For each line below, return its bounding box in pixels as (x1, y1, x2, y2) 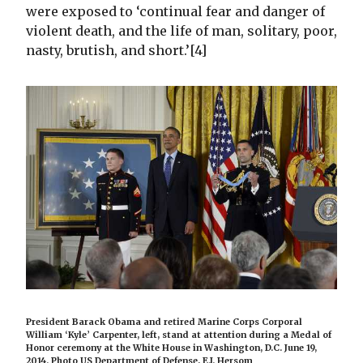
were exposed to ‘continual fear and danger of (26, 2, 325, 19)
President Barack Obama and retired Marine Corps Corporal (26, 316, 302, 328)
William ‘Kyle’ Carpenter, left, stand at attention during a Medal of (26, 329, 331, 341)
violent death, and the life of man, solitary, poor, (26, 22, 337, 39)
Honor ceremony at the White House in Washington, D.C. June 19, (26, 342, 317, 354)
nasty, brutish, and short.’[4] (26, 41, 207, 58)
